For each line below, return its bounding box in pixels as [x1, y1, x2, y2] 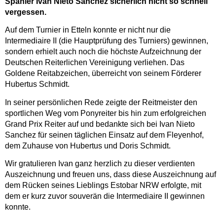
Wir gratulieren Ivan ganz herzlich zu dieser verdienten [5, 159, 195, 168]
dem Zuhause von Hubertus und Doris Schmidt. [5, 141, 171, 150]
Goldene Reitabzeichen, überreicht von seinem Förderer [5, 69, 201, 78]
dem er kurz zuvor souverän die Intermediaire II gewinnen [5, 192, 205, 201]
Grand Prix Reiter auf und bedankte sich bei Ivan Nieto [5, 119, 195, 128]
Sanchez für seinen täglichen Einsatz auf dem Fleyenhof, [5, 130, 204, 139]
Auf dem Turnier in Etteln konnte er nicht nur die [5, 26, 171, 35]
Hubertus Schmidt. [5, 80, 70, 89]
